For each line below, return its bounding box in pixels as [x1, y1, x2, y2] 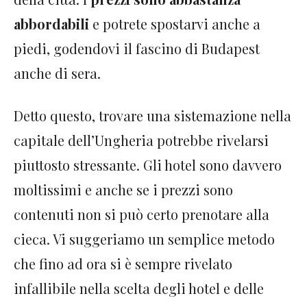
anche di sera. [14, 63, 101, 82]
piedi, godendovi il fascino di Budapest [14, 38, 260, 58]
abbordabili [14, 14, 89, 33]
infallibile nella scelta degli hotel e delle [14, 278, 264, 297]
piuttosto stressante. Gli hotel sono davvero [14, 155, 282, 174]
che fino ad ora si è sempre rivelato [14, 254, 232, 273]
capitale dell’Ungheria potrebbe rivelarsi [14, 130, 269, 149]
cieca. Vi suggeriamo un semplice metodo [14, 229, 275, 248]
